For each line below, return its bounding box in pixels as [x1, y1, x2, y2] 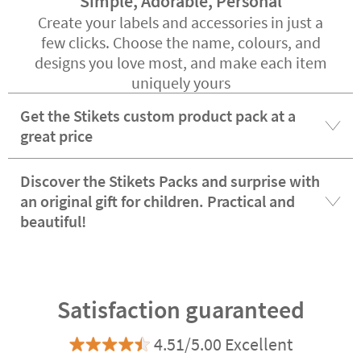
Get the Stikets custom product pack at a [20, 106, 296, 127]
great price [20, 126, 93, 147]
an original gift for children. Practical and [20, 191, 295, 212]
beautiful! [20, 211, 86, 232]
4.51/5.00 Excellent [153, 333, 293, 356]
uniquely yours [131, 73, 230, 93]
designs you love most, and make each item [34, 52, 327, 73]
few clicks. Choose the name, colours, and [40, 32, 321, 53]
